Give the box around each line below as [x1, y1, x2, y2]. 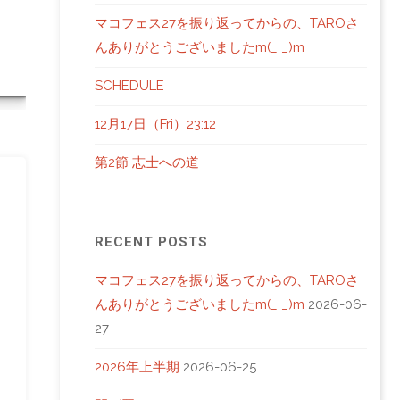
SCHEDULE [95, 78, 164, 94]
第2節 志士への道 [95, 154, 199, 171]
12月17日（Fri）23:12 [95, 116, 216, 132]
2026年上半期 [95, 359, 179, 375]
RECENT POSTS [95, 234, 208, 250]
